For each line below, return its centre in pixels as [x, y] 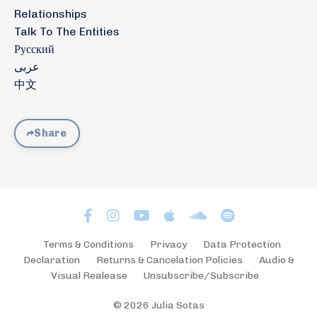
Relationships [51, 14]
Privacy [168, 245]
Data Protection [242, 245]
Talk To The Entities [67, 32]
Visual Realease [89, 276]
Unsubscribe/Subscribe [201, 276]
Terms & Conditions [88, 245]
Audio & [276, 260]
